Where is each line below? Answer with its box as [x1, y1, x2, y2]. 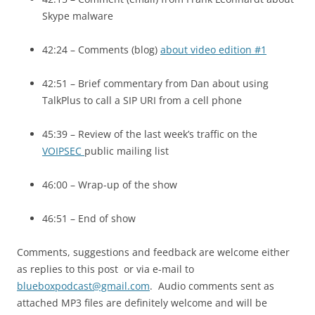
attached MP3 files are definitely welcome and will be [17, 296, 267, 309]
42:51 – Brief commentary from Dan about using [42, 77, 269, 90]
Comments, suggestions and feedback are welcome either [17, 245, 290, 259]
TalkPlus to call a [42, 94, 123, 107]
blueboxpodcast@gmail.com [17, 279, 150, 292]
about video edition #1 [160, 43, 266, 56]
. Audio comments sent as [150, 279, 274, 292]
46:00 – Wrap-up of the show [42, 178, 177, 191]
